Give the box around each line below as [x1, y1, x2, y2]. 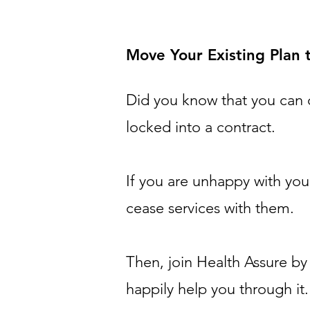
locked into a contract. [126, 118, 275, 136]
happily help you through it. [126, 280, 309, 298]
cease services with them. [126, 199, 294, 217]
